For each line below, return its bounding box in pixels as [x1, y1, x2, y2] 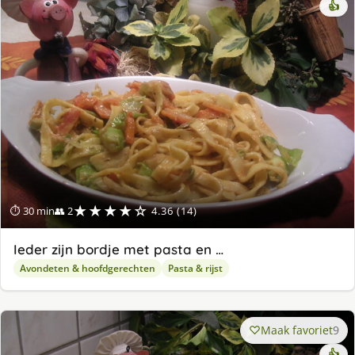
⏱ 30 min [10, 203, 55, 218]
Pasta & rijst [168, 261, 223, 275]
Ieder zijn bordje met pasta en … [13, 240, 223, 258]
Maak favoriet [261, 322, 333, 338]
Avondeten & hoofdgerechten [20, 261, 155, 275]
